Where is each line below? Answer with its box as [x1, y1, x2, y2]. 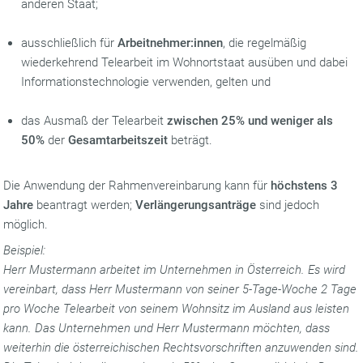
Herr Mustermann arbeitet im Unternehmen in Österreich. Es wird [3, 263, 346, 277]
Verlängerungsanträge [135, 198, 257, 212]
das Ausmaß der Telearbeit [21, 113, 168, 128]
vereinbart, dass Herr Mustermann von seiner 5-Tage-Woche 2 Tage [3, 282, 357, 297]
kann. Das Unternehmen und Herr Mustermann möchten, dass [3, 321, 331, 335]
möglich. [3, 217, 49, 232]
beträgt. [168, 133, 213, 147]
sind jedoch [256, 198, 320, 212]
